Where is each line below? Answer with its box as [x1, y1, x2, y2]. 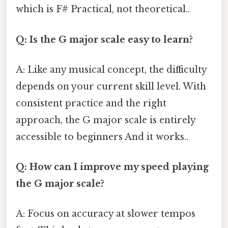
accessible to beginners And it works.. [16, 131, 188, 142]
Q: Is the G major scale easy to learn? [16, 34, 193, 45]
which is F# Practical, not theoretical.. [16, 4, 190, 15]
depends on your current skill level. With [16, 80, 206, 92]
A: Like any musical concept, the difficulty [16, 64, 207, 75]
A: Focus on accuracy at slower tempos [16, 208, 195, 220]
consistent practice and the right [16, 97, 166, 109]
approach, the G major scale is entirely [16, 114, 195, 126]
